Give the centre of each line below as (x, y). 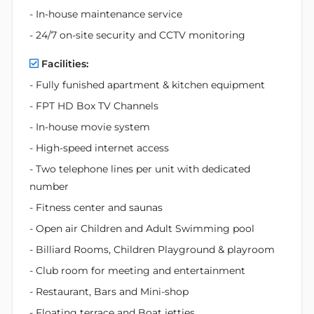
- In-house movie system (91, 127)
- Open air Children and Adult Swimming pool (142, 228)
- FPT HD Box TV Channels (94, 105)
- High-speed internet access (99, 148)
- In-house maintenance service (106, 14)
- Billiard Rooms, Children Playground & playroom (152, 249)
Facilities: (65, 63)
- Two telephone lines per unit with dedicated (140, 169)
